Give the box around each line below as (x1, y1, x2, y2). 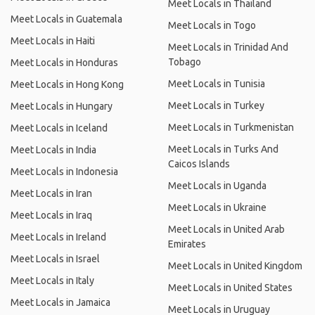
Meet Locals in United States (168, 282, 292, 293)
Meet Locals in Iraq (11, 210, 92, 221)
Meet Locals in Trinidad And (168, 41, 288, 53)
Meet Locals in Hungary (11, 101, 112, 112)
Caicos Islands (168, 158, 230, 169)
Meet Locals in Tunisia (168, 78, 265, 89)
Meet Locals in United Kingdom (168, 260, 302, 271)
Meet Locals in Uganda (168, 180, 266, 191)
